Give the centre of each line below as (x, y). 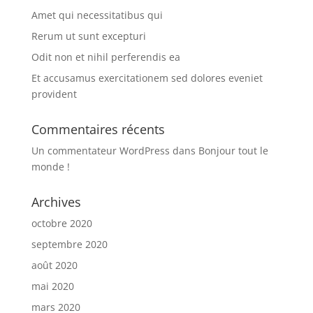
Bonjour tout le (233, 151)
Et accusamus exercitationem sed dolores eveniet (147, 78)
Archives (56, 202)
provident (54, 94)
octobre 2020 (61, 223)
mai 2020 (52, 286)
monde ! (50, 167)
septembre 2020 (69, 244)
